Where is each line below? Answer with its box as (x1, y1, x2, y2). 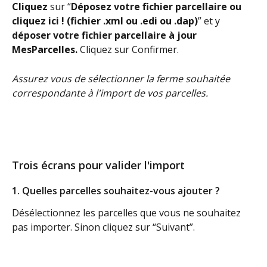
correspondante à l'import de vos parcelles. (12, 86, 208, 100)
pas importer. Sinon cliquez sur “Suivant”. (12, 220, 195, 234)
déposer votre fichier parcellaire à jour (12, 29, 199, 42)
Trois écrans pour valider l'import (12, 157, 188, 172)
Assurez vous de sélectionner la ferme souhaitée (12, 72, 232, 85)
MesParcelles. (12, 43, 80, 57)
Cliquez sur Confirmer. (80, 43, 179, 57)
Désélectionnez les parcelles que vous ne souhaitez (12, 206, 243, 219)
